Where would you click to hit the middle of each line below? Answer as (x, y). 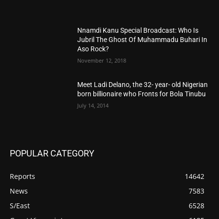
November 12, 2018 (102, 60)
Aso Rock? (93, 49)
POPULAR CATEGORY (52, 153)
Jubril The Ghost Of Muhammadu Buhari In (142, 39)
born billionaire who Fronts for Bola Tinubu (142, 94)
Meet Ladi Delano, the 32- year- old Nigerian (143, 85)
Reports (22, 176)
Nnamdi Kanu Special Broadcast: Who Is (138, 30)
